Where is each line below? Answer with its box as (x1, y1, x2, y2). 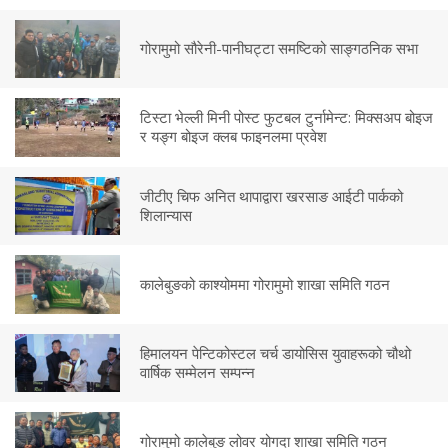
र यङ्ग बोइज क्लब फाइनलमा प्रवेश (139, 126, 327, 147)
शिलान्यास (139, 204, 192, 225)
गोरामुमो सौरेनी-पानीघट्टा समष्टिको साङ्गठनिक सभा (139, 38, 418, 59)
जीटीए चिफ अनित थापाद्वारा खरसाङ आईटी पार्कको (139, 185, 403, 206)
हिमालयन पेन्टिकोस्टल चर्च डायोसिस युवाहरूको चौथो (139, 342, 411, 363)
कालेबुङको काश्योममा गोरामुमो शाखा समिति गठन (139, 273, 390, 294)
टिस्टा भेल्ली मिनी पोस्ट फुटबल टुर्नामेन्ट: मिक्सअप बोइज (139, 107, 433, 128)
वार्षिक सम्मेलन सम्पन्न (139, 361, 255, 382)
